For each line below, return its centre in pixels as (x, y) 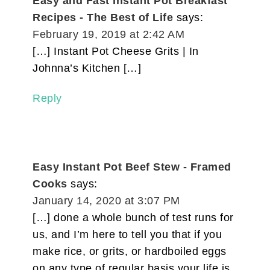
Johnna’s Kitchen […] (87, 68)
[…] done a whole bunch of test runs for (133, 217)
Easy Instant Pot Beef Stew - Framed (132, 167)
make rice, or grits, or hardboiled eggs (130, 251)
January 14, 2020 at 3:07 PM (106, 200)
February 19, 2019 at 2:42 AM (109, 34)
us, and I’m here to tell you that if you (127, 234)
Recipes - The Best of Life (103, 17)
